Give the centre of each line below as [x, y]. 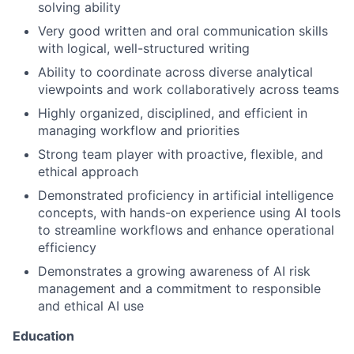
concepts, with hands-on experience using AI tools [189, 212]
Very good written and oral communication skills [183, 30]
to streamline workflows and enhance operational [186, 230]
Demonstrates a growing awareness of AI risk [174, 271]
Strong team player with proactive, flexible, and [181, 154]
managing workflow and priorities [139, 130]
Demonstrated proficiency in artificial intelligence [186, 195]
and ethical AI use [91, 305]
